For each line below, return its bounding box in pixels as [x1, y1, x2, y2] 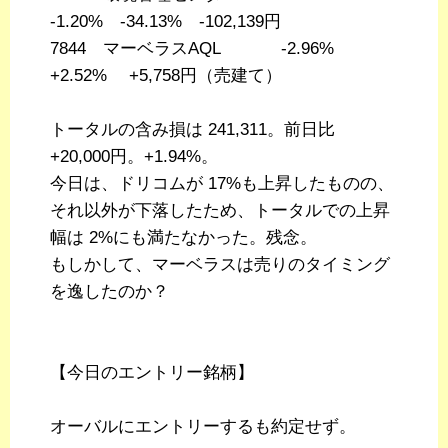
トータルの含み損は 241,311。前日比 [50, 120, 335, 140]
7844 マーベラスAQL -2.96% [50, 39, 351, 59]
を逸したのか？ [50, 282, 169, 302]
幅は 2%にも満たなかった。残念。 [50, 228, 317, 248]
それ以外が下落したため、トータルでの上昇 [50, 201, 390, 221]
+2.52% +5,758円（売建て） [50, 66, 282, 86]
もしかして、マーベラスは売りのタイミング [50, 255, 390, 275]
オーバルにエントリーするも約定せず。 [50, 417, 356, 437]
